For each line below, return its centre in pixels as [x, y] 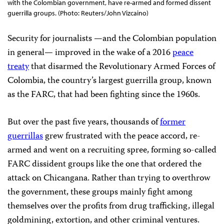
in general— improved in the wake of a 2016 [90, 53]
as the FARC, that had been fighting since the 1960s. [105, 95]
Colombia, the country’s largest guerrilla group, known [109, 81]
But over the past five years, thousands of [84, 122]
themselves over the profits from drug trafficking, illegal [111, 206]
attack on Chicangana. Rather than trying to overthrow [109, 178]
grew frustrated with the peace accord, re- [122, 136]
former [173, 122]
